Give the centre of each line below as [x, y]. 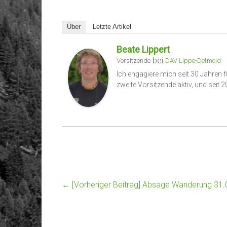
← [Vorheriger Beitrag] [101, 184]
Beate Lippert [143, 50]
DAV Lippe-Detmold [193, 61]
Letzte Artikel [112, 27]
